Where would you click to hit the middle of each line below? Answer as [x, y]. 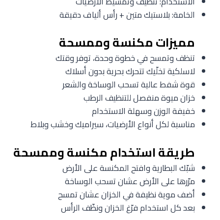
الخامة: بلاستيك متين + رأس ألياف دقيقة [127, 14]
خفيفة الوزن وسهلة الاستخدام [143, 111]
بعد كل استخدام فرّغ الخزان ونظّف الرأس [128, 207]
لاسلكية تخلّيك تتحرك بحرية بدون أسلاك [130, 71]
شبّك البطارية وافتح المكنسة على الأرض [129, 168]
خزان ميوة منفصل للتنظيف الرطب [139, 98]
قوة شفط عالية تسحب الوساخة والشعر [129, 85]
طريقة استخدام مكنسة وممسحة [104, 152]
